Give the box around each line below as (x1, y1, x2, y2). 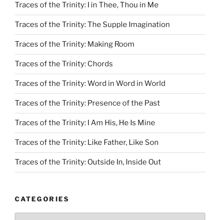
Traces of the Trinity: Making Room (15, 40, 135, 49)
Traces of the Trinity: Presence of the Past (15, 99, 160, 108)
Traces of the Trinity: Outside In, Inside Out (15, 158, 161, 167)
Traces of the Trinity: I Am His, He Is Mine (15, 118, 155, 128)
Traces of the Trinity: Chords (15, 59, 113, 69)
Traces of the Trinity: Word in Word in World (15, 79, 165, 88)
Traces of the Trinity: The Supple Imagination (15, 20, 170, 29)
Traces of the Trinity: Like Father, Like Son (15, 138, 159, 147)
